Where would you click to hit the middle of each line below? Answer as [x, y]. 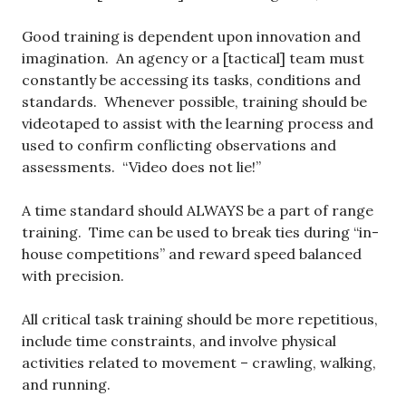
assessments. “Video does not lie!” [141, 167]
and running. [66, 385]
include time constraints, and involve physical [179, 341]
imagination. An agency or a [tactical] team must [193, 58]
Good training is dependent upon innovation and [191, 37]
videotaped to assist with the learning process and [198, 124]
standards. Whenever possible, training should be [194, 102]
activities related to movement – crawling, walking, [199, 363]
